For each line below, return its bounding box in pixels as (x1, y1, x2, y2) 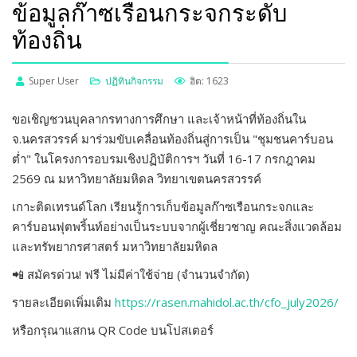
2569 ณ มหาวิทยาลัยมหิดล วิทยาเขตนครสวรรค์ (12, 171, 261, 186)
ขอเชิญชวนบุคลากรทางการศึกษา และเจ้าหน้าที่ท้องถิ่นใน (12, 111, 306, 127)
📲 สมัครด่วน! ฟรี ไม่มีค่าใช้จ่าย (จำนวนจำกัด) (12, 266, 249, 282)
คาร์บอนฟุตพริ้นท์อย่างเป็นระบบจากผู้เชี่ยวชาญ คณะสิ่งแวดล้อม (12, 218, 342, 234)
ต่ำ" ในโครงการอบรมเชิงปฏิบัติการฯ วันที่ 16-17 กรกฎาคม (12, 151, 316, 167)
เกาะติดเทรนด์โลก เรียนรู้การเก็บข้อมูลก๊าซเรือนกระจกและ (12, 198, 314, 214)
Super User (29, 74, 79, 88)
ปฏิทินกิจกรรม (105, 74, 163, 88)
